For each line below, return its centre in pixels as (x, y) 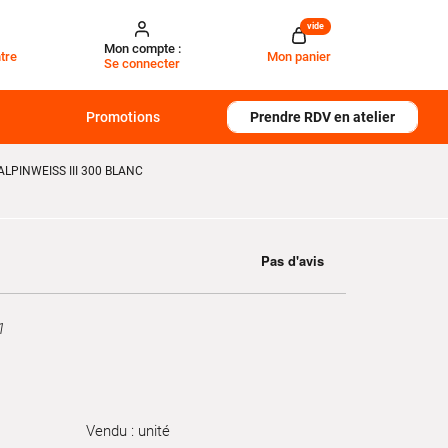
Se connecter (142, 63)
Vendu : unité (128, 430)
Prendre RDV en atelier (322, 117)
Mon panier (298, 56)
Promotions (123, 117)
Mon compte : (142, 48)
